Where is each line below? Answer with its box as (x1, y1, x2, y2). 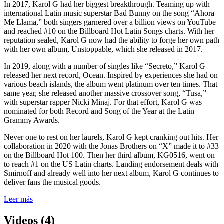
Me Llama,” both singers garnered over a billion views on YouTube (4, 17, 216, 26)
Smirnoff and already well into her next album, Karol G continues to (4, 168, 219, 177)
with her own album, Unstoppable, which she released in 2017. (4, 44, 203, 53)
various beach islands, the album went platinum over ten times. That (4, 79, 217, 88)
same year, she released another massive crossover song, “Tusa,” (4, 88, 206, 97)
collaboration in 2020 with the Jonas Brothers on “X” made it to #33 (4, 141, 219, 150)
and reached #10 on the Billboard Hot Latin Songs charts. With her (4, 26, 214, 35)
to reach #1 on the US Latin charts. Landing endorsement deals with (4, 159, 218, 168)
